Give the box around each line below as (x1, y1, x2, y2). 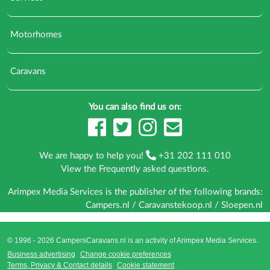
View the (61, 164, 99, 174)
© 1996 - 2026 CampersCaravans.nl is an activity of (7, 236, 177, 245)
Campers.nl (86, 200, 130, 210)
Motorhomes (8, 30, 62, 39)
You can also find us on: (89, 102, 181, 111)
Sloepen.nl (221, 200, 263, 210)
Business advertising (7, 250, 75, 259)
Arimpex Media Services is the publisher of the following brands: (8, 187, 263, 196)
